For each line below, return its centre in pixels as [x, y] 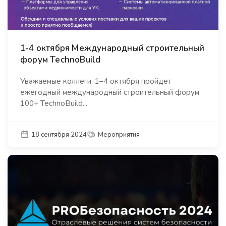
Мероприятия [119, 135]
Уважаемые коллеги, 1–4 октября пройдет [96, 81]
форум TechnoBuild [61, 60]
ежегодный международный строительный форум [110, 93]
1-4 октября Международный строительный [112, 48]
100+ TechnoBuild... [54, 104]
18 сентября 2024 [59, 135]
